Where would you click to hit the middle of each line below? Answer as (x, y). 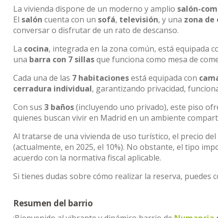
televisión (139, 19)
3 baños (59, 107)
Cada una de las (43, 78)
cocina (36, 49)
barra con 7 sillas (62, 59)
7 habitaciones (100, 78)
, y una (171, 19)
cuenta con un (70, 19)
